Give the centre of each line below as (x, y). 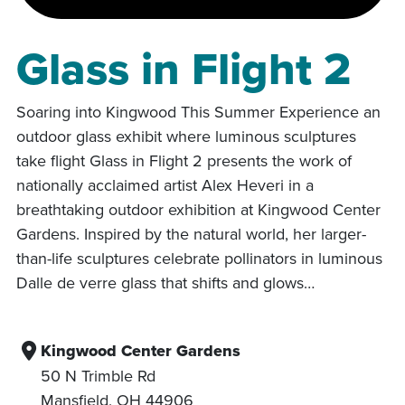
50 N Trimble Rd (98, 375)
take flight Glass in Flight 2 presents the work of (184, 160)
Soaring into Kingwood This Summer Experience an (198, 111)
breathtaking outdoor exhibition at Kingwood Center (198, 209)
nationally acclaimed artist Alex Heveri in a (165, 184)
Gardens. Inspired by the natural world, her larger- (191, 233)
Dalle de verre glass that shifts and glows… (165, 282)
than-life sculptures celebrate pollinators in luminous (199, 258)
